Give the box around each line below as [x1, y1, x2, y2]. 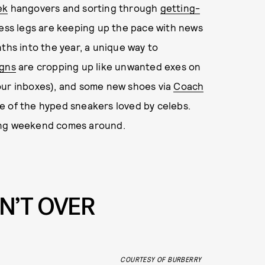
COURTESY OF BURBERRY [120, 255, 202, 264]
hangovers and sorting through [8, 2, 160, 14]
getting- [160, 2, 201, 14]
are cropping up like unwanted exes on [15, 60, 201, 72]
